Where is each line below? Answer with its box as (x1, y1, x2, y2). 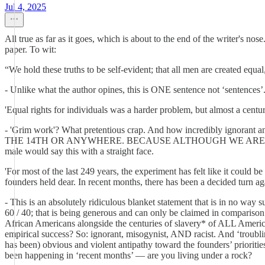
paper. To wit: (5, 44, 56, 54)
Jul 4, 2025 (5, 2, 46, 12)
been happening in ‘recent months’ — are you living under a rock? (5, 250, 252, 260)
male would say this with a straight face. (5, 146, 154, 156)
